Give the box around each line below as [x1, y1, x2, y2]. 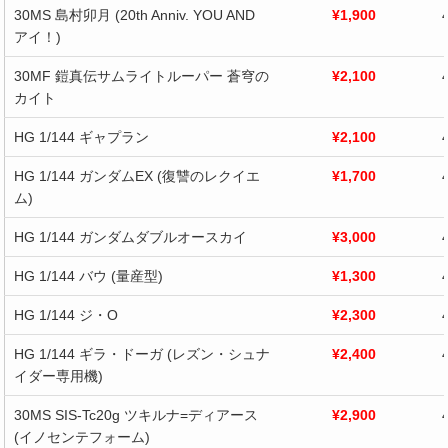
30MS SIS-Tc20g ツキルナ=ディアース [13, 406, 258, 423]
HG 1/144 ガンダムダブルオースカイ [13, 228, 247, 245]
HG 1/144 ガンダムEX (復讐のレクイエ [13, 167, 260, 184]
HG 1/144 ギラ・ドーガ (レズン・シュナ [13, 345, 270, 362]
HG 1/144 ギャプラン [13, 128, 149, 145]
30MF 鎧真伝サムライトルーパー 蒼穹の [13, 67, 269, 84]
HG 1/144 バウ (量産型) [13, 267, 163, 284]
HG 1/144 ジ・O [13, 306, 118, 323]
